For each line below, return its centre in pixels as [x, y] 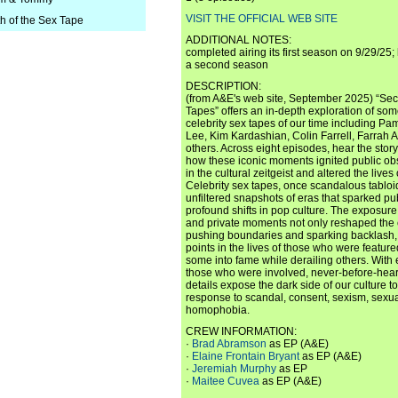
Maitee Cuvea [226, 381]
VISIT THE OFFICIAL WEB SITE [262, 19]
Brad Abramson [229, 344]
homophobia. [218, 310]
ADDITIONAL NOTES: [239, 40]
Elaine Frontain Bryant [246, 356]
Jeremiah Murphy [234, 369]
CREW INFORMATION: [241, 331]
